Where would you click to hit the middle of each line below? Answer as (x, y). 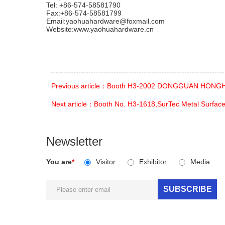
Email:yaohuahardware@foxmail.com (105, 21)
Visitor (107, 162)
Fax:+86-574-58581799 (84, 13)
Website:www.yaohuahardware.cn (100, 29)
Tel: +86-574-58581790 (83, 5)
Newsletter (74, 141)
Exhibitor (154, 162)
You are (59, 162)
